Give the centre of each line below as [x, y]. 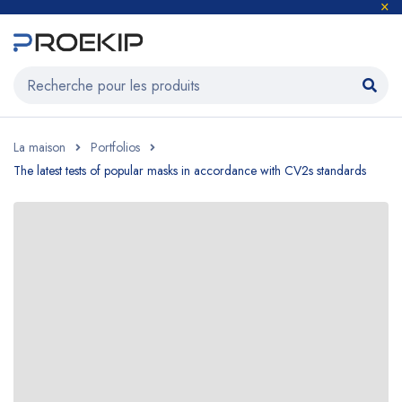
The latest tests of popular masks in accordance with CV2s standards [190, 170]
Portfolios [115, 147]
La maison [39, 147]
